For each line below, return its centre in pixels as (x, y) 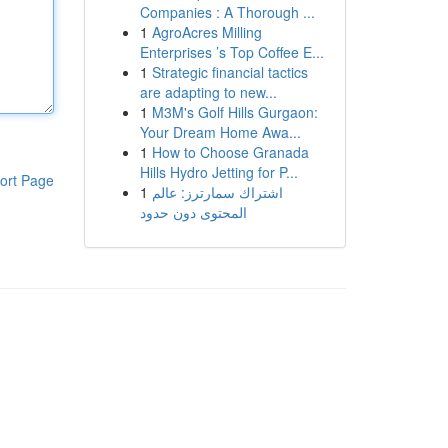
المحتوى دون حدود (193, 212)
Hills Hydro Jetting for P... (218, 172)
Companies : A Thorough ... (227, 12)
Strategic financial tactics (229, 72)
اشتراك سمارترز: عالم (217, 192)
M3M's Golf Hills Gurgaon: (234, 112)
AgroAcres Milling (206, 32)
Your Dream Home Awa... (220, 132)
